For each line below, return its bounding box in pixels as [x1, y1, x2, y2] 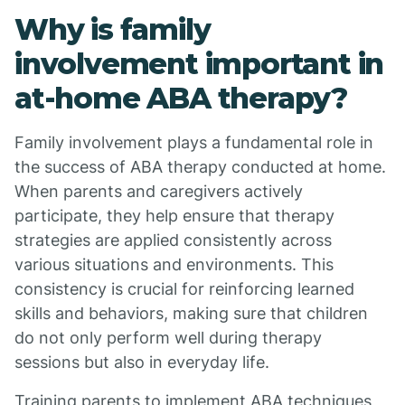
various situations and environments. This [14, 255, 334, 274]
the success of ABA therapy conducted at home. [14, 157, 386, 176]
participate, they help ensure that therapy [14, 206, 334, 225]
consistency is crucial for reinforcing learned [14, 279, 354, 298]
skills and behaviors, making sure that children [14, 304, 368, 323]
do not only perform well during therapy [14, 328, 322, 347]
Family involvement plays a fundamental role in [14, 133, 373, 152]
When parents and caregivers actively [14, 182, 303, 201]
